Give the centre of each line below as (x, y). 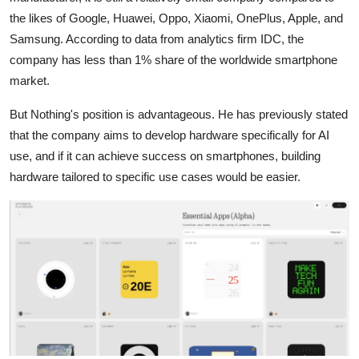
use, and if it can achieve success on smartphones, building (165, 155)
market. (30, 80)
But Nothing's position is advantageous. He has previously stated (179, 114)
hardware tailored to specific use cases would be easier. (155, 176)
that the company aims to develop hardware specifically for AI (169, 135)
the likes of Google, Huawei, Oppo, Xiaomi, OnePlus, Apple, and (176, 18)
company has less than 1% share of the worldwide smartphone (173, 59)
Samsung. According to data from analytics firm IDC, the (157, 38)
